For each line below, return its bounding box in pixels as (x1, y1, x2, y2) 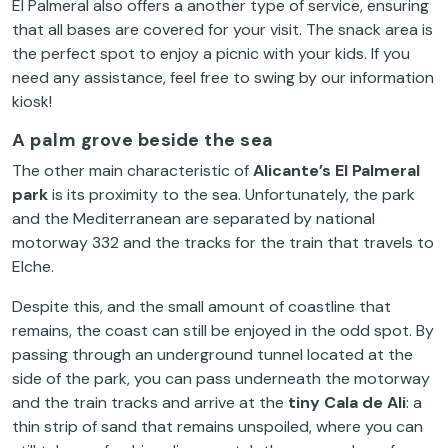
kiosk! (12, 91, 56, 113)
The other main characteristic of (12, 160, 253, 182)
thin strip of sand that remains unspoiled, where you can (12, 416, 423, 438)
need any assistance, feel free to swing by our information (12, 67, 434, 89)
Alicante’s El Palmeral (253, 160, 420, 182)
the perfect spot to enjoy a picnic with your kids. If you (12, 43, 410, 65)
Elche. (12, 256, 54, 278)
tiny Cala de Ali (288, 392, 406, 414)
